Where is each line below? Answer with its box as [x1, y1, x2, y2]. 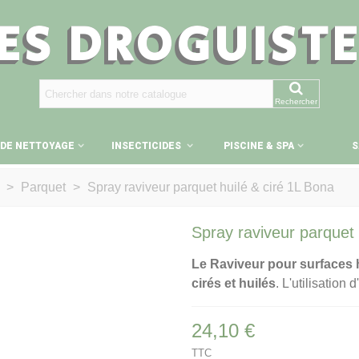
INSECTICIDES [111, 140, 184, 151]
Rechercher [275, 96, 317, 106]
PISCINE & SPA [223, 140, 294, 151]
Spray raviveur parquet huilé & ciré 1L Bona [87, 180, 334, 194]
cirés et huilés [192, 276, 276, 290]
